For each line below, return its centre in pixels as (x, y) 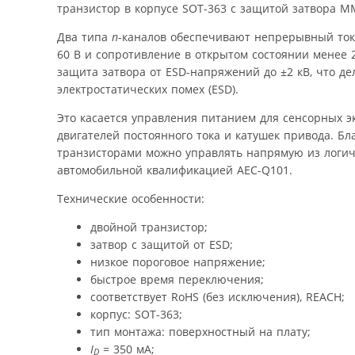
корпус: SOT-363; (136, 314)
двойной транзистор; (149, 227)
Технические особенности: (131, 198)
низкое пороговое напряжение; (178, 261)
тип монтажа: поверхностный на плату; (200, 331)
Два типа (84, 36)
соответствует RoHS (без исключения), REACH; (218, 296)
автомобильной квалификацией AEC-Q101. (175, 170)
